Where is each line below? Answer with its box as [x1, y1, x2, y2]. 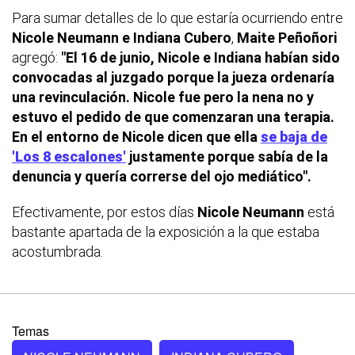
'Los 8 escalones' [12, 148, 126, 166]
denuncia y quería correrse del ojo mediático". [12, 168, 311, 185]
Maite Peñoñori [237, 29, 337, 47]
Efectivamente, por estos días [12, 204, 197, 221]
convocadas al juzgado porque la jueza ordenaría [12, 69, 334, 86]
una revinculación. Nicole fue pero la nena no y [12, 89, 314, 106]
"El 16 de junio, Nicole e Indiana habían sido [58, 49, 340, 67]
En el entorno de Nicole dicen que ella [12, 128, 261, 146]
